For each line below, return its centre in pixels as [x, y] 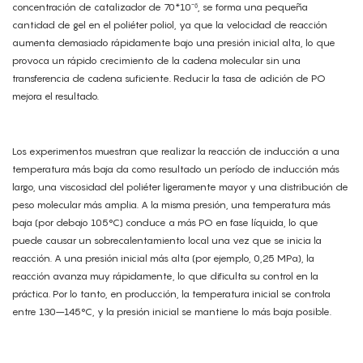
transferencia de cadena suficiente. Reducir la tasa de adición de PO [169, 79]
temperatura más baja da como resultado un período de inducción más [176, 169]
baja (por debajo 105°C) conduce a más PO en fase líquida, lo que [165, 223]
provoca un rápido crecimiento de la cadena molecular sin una [156, 61]
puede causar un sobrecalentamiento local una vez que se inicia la [167, 241]
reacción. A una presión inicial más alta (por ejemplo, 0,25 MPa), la [163, 258]
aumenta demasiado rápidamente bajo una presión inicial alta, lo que [174, 43]
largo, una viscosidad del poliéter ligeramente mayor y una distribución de [180, 187]
